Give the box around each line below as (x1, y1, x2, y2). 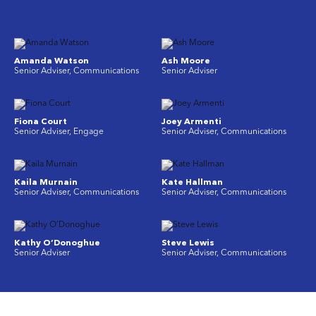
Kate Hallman (162, 178, 223, 187)
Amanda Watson (14, 57, 89, 66)
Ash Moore (162, 57, 210, 66)
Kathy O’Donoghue (14, 239, 100, 248)
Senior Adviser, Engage (14, 128, 104, 136)
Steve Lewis (162, 239, 214, 248)
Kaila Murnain (14, 178, 78, 187)
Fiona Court (14, 118, 67, 126)
